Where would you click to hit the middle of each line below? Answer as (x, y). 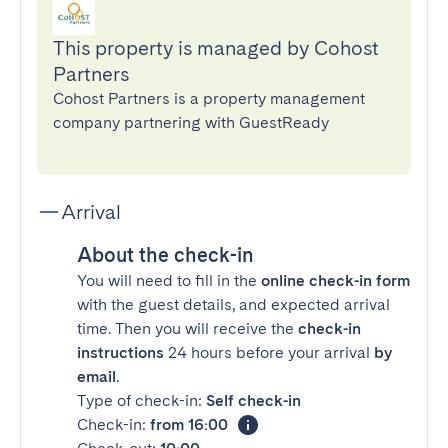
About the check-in (165, 255)
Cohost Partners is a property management (209, 98)
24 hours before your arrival (269, 352)
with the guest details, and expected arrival (233, 304)
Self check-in (253, 400)
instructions (120, 352)
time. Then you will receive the (187, 328)
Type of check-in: (141, 400)
